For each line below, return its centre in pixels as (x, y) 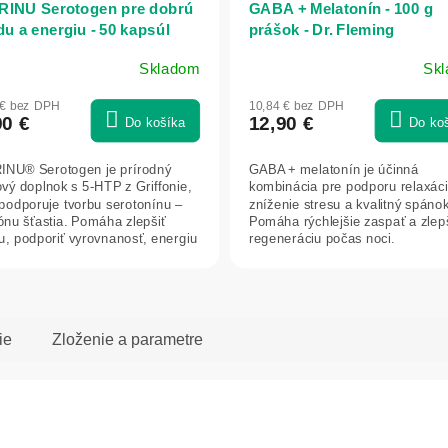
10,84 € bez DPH (296, 106)
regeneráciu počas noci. (321, 239)
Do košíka (154, 123)
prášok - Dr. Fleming (321, 30)
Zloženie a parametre (127, 339)
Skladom (169, 69)
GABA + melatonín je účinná (333, 170)
